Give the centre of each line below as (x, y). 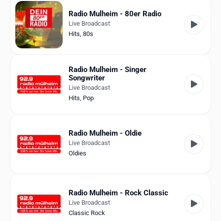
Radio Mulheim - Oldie (105, 133)
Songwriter (87, 78)
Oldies (77, 153)
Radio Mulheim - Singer (108, 69)
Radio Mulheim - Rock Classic (118, 193)
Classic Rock (87, 213)
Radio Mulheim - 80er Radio (115, 14)
